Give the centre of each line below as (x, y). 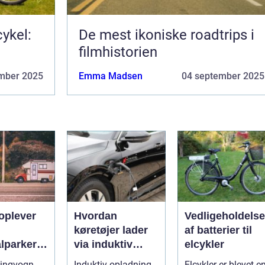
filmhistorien (118, 52)
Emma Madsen (111, 76)
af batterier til (218, 230)
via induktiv (103, 244)
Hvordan (96, 216)
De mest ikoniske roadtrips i (167, 35)
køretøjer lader (111, 230)
